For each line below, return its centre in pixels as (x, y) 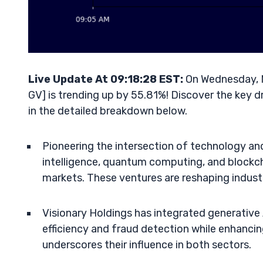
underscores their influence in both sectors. (147, 245)
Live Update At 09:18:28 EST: (106, 79)
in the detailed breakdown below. (108, 111)
